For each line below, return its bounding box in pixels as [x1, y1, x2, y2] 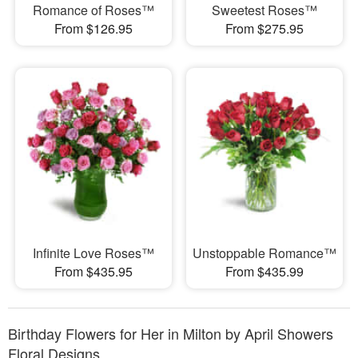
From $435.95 [54, 261, 133, 280]
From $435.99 [225, 261, 304, 280]
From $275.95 [225, 19, 304, 38]
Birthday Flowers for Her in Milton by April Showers [8, 322, 333, 344]
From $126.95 [54, 19, 133, 38]
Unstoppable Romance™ [192, 243, 336, 262]
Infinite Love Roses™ [32, 243, 154, 262]
